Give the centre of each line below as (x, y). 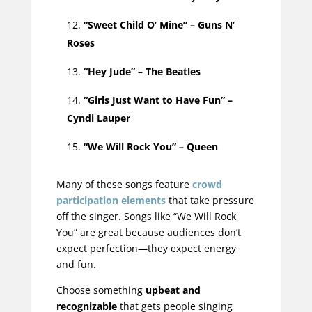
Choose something (101, 290)
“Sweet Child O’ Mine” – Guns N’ (159, 25)
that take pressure (210, 201)
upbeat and (173, 290)
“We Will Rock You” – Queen (150, 147)
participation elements (111, 201)
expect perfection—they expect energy (146, 249)
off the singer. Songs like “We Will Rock (146, 217)
